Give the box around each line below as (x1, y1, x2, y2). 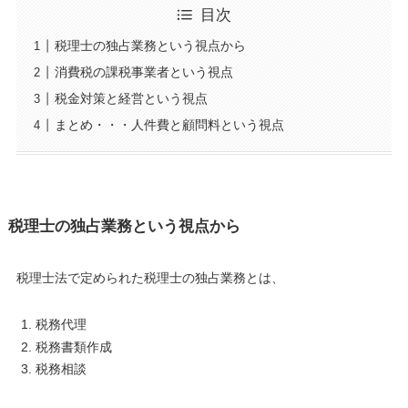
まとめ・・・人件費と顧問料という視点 (54, 117, 284, 133)
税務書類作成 (35, 339, 112, 354)
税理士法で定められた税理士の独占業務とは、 (15, 270, 284, 286)
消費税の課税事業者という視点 (54, 65, 233, 80)
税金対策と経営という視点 (54, 91, 208, 107)
